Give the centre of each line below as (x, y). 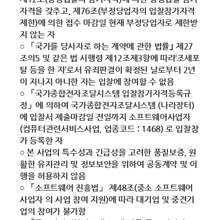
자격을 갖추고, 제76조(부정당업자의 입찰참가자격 (107, 11)
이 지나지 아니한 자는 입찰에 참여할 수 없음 (97, 82)
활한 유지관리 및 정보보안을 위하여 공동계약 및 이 (109, 164)
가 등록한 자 (41, 140)
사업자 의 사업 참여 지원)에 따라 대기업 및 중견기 (107, 199)
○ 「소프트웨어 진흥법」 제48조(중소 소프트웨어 (106, 188)
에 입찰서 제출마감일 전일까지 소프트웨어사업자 (105, 117)
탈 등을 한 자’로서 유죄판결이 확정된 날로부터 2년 (108, 70)
